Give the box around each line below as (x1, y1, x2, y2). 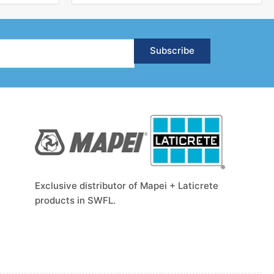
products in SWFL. (35, 194, 116, 206)
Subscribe (149, 45, 194, 57)
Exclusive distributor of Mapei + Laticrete (35, 179, 218, 191)
